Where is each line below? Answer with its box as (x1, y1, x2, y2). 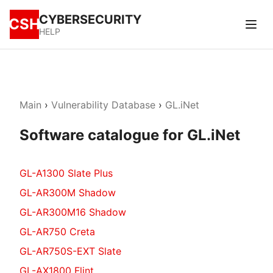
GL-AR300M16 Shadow (19, 206, 126, 218)
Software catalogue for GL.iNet (19, 126, 240, 144)
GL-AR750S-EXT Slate (19, 245, 121, 257)
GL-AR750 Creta (19, 225, 95, 238)
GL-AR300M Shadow (19, 186, 116, 199)
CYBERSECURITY (39, 12, 141, 27)
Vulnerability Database (51, 99, 155, 111)
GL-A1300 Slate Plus (19, 167, 113, 179)
